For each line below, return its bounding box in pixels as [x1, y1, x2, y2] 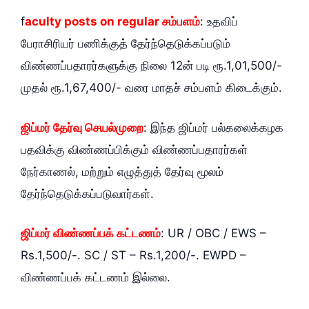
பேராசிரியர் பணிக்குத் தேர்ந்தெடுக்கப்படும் [21, 37, 230, 51]
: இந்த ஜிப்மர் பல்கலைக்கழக [143, 120, 283, 134]
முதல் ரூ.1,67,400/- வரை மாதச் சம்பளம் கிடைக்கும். [21, 81, 282, 95]
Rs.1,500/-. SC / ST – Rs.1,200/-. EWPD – [21, 248, 246, 263]
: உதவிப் [200, 14, 238, 29]
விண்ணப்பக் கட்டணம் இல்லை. [21, 270, 170, 285]
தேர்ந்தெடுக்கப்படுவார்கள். [21, 186, 154, 201]
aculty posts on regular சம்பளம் [25, 14, 200, 29]
